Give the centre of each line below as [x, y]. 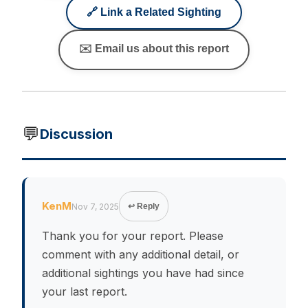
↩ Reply [144, 206]
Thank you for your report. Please [133, 236]
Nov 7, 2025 [95, 206]
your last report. [85, 291]
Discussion [76, 134]
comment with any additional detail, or [141, 254]
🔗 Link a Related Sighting [154, 12]
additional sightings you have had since [143, 273]
